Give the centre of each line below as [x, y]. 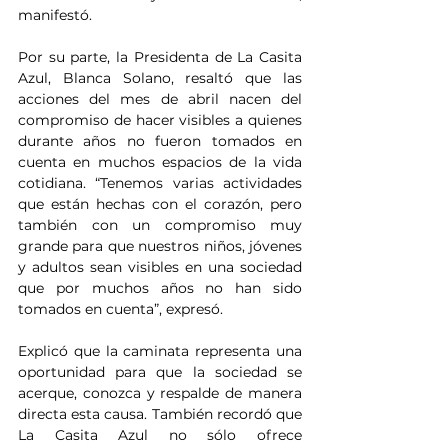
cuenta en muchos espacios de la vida [160, 162]
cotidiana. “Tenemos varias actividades [160, 183]
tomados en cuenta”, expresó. [120, 309]
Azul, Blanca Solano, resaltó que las [160, 78]
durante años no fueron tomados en [160, 141]
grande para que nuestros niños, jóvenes [160, 246]
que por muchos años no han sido [160, 288]
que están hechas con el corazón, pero [160, 204]
